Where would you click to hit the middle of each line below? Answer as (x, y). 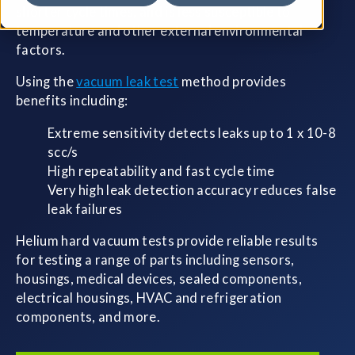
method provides (232, 82)
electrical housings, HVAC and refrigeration (149, 298)
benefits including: (72, 101)
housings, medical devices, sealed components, (159, 279)
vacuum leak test (128, 82)
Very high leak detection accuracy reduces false (192, 190)
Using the (46, 82)
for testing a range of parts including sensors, (155, 260)
